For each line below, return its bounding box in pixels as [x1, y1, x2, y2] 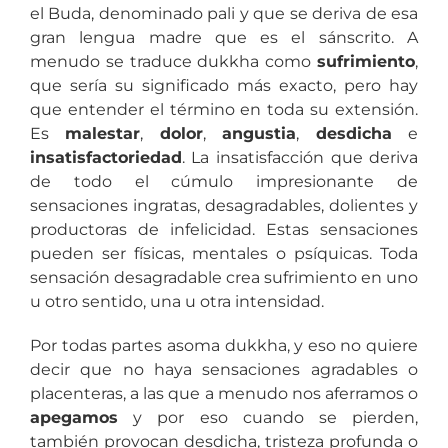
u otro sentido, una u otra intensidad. [29, 291, 324, 311]
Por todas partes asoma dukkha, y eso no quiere [29, 335, 419, 355]
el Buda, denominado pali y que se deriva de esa [29, 3, 419, 23]
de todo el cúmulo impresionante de [29, 171, 419, 191]
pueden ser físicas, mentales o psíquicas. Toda [29, 243, 419, 263]
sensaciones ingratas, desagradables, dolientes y [29, 195, 419, 215]
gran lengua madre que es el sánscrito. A [29, 27, 419, 47]
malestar [65, 123, 141, 143]
